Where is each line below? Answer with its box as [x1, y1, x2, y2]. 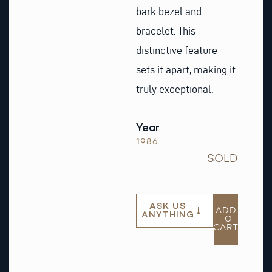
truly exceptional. [136, 83, 213, 95]
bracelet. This [136, 24, 195, 36]
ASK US [149, 201, 186, 212]
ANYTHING [141, 209, 194, 220]
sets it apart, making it [136, 63, 236, 75]
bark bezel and [136, 5, 202, 17]
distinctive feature [136, 44, 217, 56]
